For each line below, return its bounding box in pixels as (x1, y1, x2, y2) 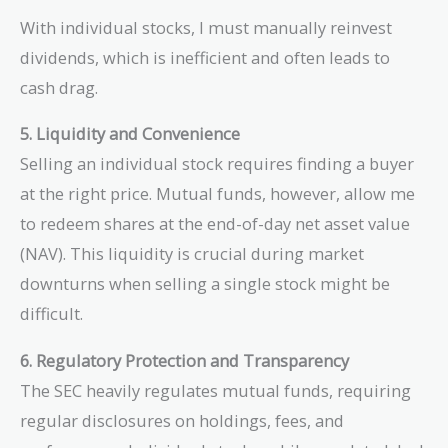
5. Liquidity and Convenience (20, 122, 240, 146)
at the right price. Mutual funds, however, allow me (20, 182, 415, 206)
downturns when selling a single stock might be (20, 272, 390, 296)
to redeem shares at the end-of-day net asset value (20, 212, 410, 236)
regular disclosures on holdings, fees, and (20, 408, 344, 432)
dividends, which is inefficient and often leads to (20, 45, 390, 69)
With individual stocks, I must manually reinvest (20, 15, 392, 39)
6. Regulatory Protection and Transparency (20, 348, 349, 372)
